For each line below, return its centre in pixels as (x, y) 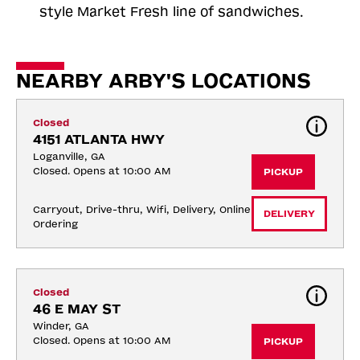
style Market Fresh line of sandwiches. (172, 12)
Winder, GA (61, 327)
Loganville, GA (69, 157)
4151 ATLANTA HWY (99, 140)
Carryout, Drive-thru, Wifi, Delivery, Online (142, 210)
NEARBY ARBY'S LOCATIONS (164, 82)
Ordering (55, 225)
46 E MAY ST (77, 309)
